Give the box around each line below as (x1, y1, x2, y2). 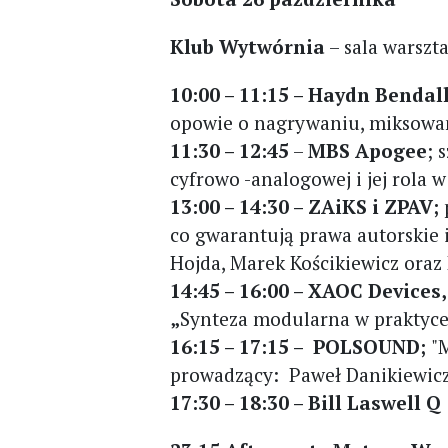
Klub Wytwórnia (170, 34, 326, 59)
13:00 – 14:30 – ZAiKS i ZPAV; (170, 194, 445, 219)
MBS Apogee (308, 138, 428, 163)
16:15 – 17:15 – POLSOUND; (170, 334, 432, 359)
